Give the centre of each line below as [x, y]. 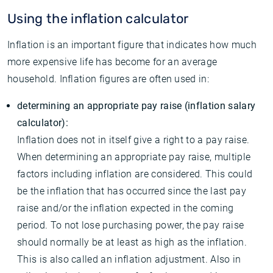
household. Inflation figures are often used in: [108, 79]
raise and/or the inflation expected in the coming [126, 208]
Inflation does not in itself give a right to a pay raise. [133, 140]
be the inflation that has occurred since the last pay [132, 191]
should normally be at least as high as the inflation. [132, 242]
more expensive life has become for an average [112, 62]
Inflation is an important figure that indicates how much [132, 45]
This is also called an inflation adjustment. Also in [129, 259]
